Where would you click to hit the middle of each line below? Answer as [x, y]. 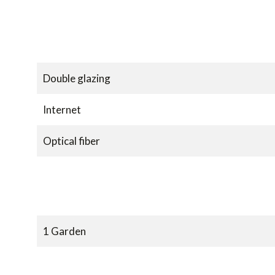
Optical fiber [72, 141]
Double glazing [77, 79]
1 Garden [64, 231]
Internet [62, 110]
